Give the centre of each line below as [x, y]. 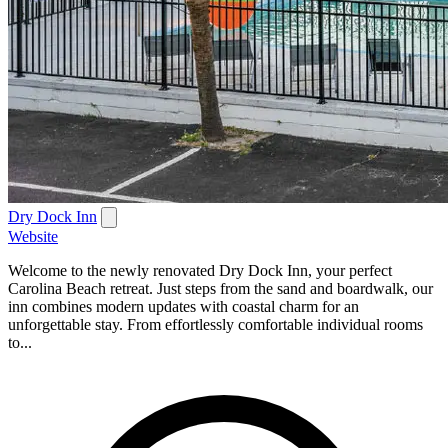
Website [33, 237]
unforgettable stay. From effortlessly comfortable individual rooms [215, 325]
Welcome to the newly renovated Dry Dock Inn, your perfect [200, 271]
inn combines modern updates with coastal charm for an [183, 307]
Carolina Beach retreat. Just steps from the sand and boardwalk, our [220, 289]
